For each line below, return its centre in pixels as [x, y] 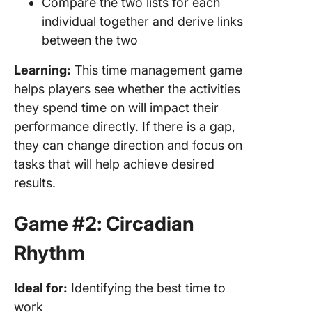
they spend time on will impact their [116, 108]
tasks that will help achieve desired [114, 164]
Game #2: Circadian [104, 224]
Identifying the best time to [147, 288]
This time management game [157, 70]
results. [38, 183]
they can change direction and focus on [128, 145]
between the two [90, 40]
